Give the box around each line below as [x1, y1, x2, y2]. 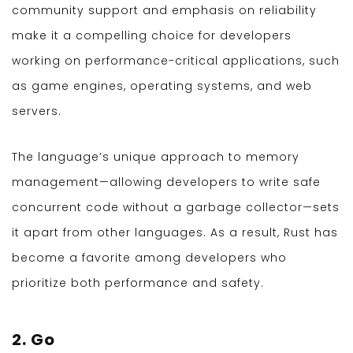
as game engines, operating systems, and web [12, 78, 312, 95]
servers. [12, 103, 61, 120]
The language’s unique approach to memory [12, 149, 299, 165]
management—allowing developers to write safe [12, 174, 321, 191]
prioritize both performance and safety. [12, 275, 264, 292]
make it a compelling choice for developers [12, 28, 292, 44]
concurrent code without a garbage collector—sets [12, 199, 340, 216]
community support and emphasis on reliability [12, 2, 317, 19]
